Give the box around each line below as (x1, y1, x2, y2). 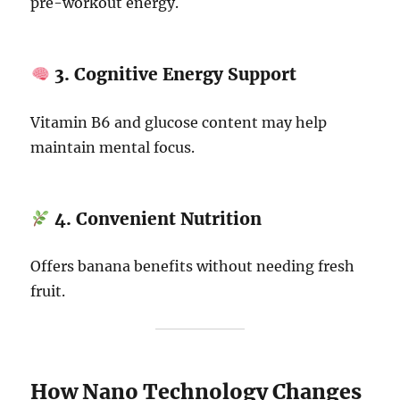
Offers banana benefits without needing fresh (30, 256, 355, 275)
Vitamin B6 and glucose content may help (30, 112, 328, 131)
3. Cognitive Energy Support (50, 63, 297, 86)
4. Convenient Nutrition (50, 207, 262, 229)
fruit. (30, 281, 66, 300)
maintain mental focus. (30, 137, 196, 156)
